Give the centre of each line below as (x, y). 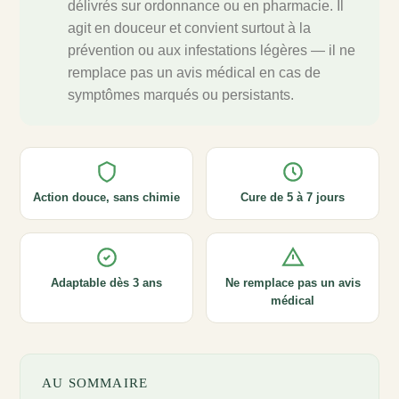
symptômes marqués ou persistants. (181, 95)
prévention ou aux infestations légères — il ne (212, 51)
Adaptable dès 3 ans (106, 283)
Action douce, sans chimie (106, 198)
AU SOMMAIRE (95, 383)
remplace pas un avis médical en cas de (194, 73)
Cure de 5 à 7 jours (293, 198)
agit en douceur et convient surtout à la (189, 28)
